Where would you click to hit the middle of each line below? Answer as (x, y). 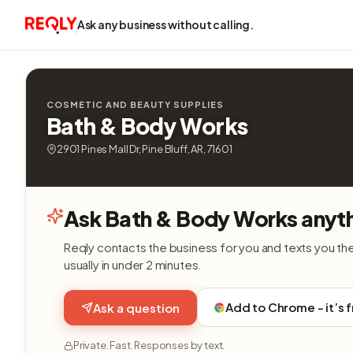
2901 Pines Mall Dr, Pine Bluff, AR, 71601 (145, 149)
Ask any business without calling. (165, 24)
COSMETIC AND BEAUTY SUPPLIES (135, 104)
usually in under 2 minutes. (133, 264)
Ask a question (136, 307)
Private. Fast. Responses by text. (149, 345)
